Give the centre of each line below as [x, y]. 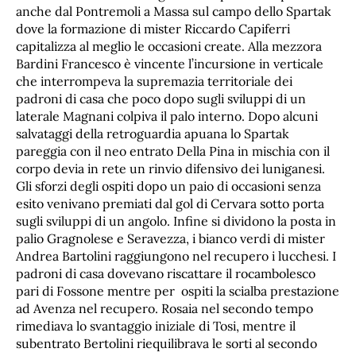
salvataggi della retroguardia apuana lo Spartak [153, 134]
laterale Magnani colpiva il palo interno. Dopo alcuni [167, 116]
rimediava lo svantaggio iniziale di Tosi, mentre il [156, 326]
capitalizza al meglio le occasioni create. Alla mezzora [169, 46]
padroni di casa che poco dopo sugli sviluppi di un [161, 99]
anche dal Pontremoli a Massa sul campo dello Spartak [174, 12]
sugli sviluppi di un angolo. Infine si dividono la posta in [176, 221]
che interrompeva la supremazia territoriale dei [154, 81]
